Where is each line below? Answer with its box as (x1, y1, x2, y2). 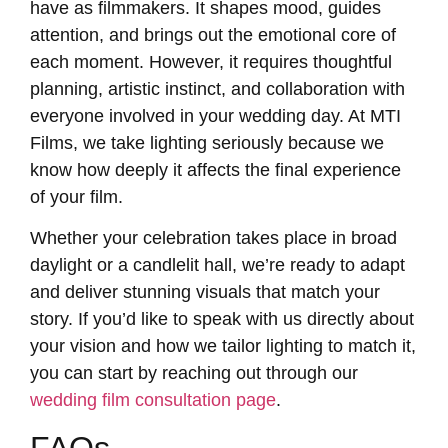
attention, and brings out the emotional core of (30, 25, 396, 46)
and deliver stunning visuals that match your (30, 282, 380, 303)
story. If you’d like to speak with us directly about (30, 309, 414, 330)
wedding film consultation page (30, 390, 276, 411)
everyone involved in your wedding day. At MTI (30, 106, 401, 127)
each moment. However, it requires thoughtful (30, 52, 392, 73)
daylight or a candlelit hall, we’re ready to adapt (30, 255, 405, 276)
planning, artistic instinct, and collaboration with (30, 79, 405, 100)
